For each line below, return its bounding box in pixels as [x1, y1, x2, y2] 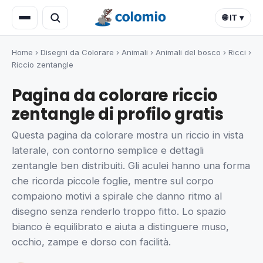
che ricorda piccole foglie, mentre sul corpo [12, 175, 214, 187]
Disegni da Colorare [41, 48, 114, 57]
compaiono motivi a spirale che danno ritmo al [12, 190, 222, 203]
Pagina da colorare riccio [12, 84, 218, 107]
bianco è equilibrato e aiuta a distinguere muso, [12, 221, 229, 233]
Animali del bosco [156, 48, 221, 57]
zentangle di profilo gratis [12, 103, 224, 126]
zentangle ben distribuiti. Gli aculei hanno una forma [12, 160, 250, 172]
